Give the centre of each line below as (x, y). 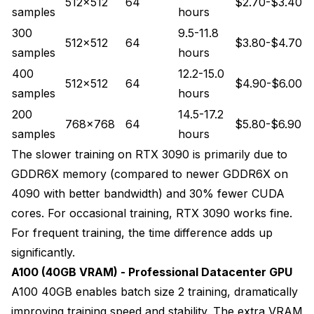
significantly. (43, 252)
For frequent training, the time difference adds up (142, 232)
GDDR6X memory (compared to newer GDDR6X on (150, 173)
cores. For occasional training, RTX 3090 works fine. (152, 213)
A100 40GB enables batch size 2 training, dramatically (155, 291)
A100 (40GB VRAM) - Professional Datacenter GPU (152, 272)
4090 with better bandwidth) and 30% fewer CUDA (148, 193)
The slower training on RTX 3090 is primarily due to (149, 154)
